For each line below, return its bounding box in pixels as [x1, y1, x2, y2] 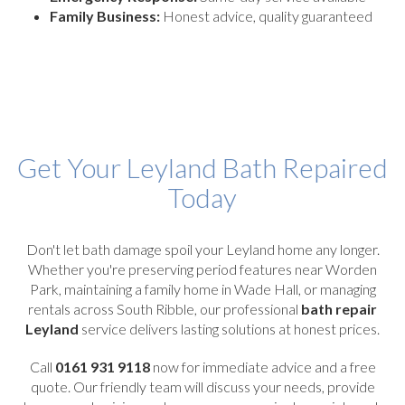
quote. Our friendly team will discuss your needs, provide [30, 377, 375, 395]
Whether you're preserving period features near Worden [28, 259, 377, 278]
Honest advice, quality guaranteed [160, 6, 372, 24]
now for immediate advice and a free [149, 357, 376, 375]
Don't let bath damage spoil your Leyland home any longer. [25, 240, 380, 258]
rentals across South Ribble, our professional [28, 299, 301, 317]
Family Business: [50, 6, 160, 24]
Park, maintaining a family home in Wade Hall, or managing [29, 279, 376, 297]
